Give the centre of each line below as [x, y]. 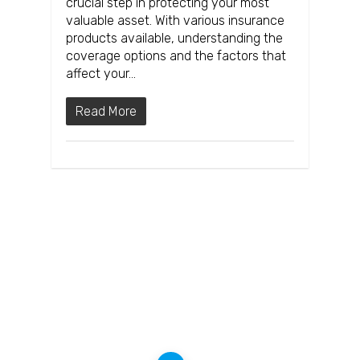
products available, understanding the [174, 39]
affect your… [101, 74]
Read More [106, 112]
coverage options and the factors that [176, 56]
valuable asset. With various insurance [175, 21]
